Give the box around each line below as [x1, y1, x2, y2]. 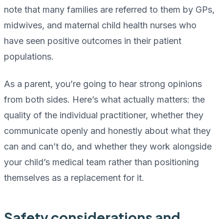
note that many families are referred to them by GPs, [4, 4, 215, 15]
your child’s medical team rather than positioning [4, 157, 199, 168]
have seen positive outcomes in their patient [4, 36, 181, 46]
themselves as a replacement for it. [4, 173, 144, 183]
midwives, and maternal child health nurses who [4, 20, 197, 31]
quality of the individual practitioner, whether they [4, 110, 203, 121]
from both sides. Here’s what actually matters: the [4, 94, 205, 105]
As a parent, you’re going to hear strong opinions [4, 79, 202, 89]
